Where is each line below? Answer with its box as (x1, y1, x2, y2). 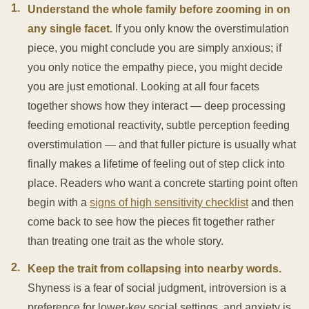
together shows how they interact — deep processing (28, 100, 286, 112)
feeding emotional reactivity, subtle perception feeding (28, 119, 290, 131)
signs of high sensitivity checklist (90, 197, 248, 208)
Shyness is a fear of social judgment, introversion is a (28, 282, 286, 294)
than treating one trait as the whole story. (28, 235, 223, 247)
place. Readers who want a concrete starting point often (28, 177, 298, 189)
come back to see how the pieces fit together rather (28, 216, 275, 228)
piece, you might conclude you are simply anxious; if (28, 42, 281, 54)
